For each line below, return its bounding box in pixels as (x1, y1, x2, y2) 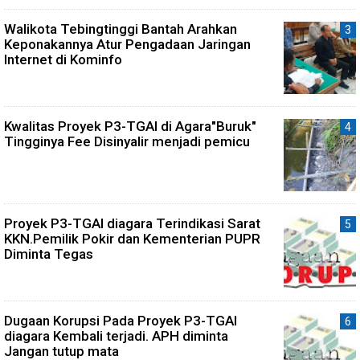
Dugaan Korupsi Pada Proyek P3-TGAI (4, 312, 237, 329)
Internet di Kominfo (4, 51, 122, 67)
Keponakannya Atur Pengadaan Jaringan (4, 35, 251, 52)
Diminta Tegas (4, 245, 93, 262)
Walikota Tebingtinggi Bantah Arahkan (4, 20, 237, 37)
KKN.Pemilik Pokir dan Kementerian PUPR (4, 230, 260, 247)
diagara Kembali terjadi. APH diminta (4, 327, 228, 344)
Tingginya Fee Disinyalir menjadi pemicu (4, 133, 250, 149)
